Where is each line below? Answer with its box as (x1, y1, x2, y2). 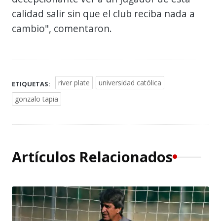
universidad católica (99, 77, 161, 87)
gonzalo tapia (15, 94, 58, 104)
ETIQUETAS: (12, 79, 50, 88)
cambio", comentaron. (12, 21, 114, 35)
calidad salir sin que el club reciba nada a (12, 6, 195, 20)
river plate (58, 77, 90, 87)
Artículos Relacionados (12, 147, 173, 166)
